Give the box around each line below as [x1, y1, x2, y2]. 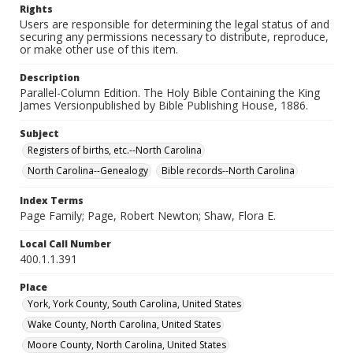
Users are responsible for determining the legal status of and [20, 17, 329, 32]
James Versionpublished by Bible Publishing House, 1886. [20, 98, 308, 113]
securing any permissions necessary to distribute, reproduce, [20, 29, 329, 44]
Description [20, 71, 80, 84]
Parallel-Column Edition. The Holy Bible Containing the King [20, 85, 320, 100]
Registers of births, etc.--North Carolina [28, 143, 202, 157]
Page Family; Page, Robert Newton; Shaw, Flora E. [20, 208, 276, 223]
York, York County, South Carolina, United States [28, 297, 241, 310]
